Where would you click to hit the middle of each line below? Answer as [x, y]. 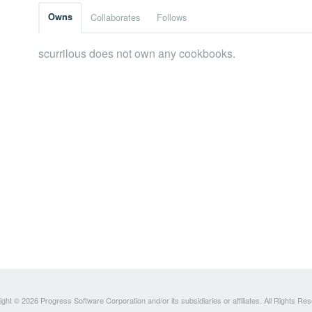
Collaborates [115, 17]
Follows [172, 17]
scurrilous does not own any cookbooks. [137, 54]
